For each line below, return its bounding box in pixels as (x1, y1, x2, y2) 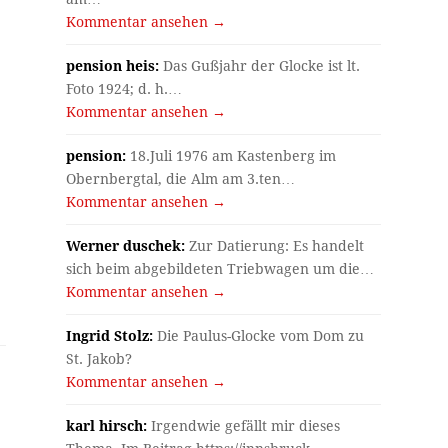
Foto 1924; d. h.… (66, 80, 183, 97)
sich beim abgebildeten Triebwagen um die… (66, 260, 375, 277)
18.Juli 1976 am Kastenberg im (126, 147, 337, 164)
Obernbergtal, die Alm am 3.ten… (66, 170, 296, 187)
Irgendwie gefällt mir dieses (147, 417, 341, 434)
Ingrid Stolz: (66, 327, 154, 344)
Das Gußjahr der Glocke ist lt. (159, 57, 361, 74)
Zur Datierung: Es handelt (185, 237, 365, 254)
